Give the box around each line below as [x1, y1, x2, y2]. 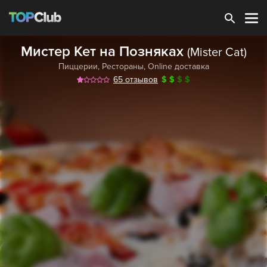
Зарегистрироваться [98, 6, 169, 15]
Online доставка [147, 61, 209, 72]
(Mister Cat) [187, 45, 247, 60]
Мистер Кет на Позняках [20, 43, 187, 60]
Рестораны [101, 61, 144, 72]
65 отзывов [113, 74, 158, 85]
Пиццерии [58, 61, 98, 72]
